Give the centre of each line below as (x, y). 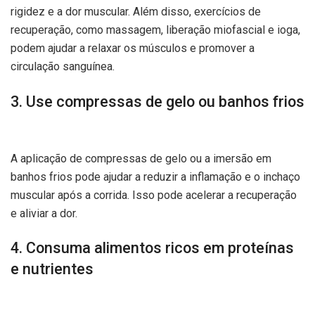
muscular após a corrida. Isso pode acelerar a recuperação (154, 195)
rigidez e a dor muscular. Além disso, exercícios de (136, 12)
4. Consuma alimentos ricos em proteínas (152, 248)
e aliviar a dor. (44, 213)
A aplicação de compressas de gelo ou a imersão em (141, 158)
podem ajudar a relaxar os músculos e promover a (133, 49)
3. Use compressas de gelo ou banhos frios (157, 101)
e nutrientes (52, 269)
